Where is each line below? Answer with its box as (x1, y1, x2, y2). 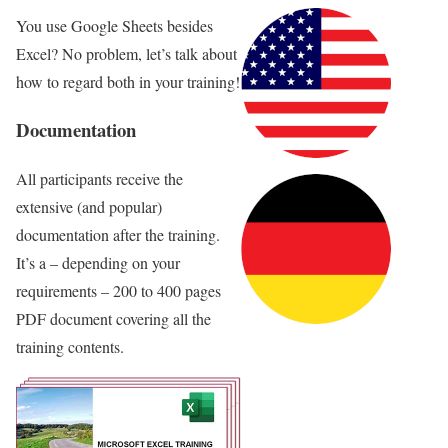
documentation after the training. (16, 224, 220, 246)
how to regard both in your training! (16, 70, 240, 92)
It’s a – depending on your (16, 252, 180, 274)
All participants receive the (16, 168, 183, 190)
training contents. (16, 336, 124, 358)
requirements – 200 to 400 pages (16, 280, 221, 302)
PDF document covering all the (16, 308, 211, 330)
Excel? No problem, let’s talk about (16, 42, 237, 64)
